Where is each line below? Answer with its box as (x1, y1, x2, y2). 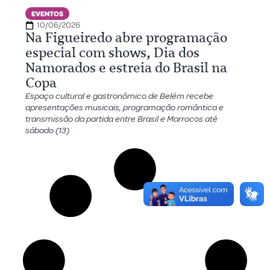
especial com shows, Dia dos (25, 45, 199, 61)
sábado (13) (25, 125, 69, 136)
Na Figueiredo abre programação (25, 30, 227, 46)
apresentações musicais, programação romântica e (25, 102, 224, 113)
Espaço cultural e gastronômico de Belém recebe (25, 90, 213, 102)
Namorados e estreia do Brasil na (25, 60, 227, 76)
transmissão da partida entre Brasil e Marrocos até (25, 113, 218, 125)
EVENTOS (31, 10, 63, 19)
